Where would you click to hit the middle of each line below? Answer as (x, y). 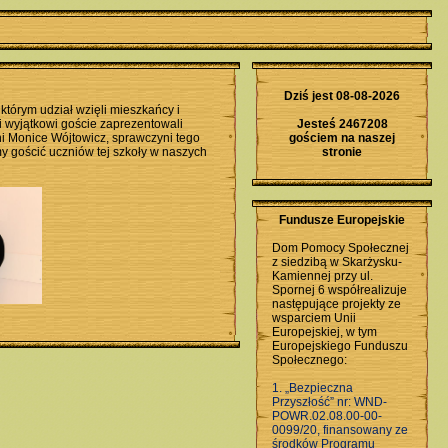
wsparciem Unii (314, 318)
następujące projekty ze (336, 304)
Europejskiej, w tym (324, 332)
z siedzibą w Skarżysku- (337, 262)
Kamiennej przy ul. (322, 276)
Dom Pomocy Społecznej (340, 248)
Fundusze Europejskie (342, 220)
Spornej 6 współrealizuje (339, 290)
